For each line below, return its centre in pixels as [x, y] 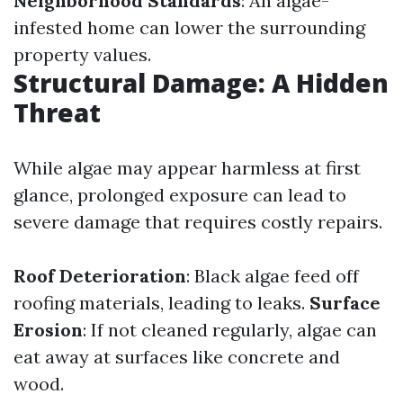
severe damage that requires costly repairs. [198, 222]
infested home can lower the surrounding [189, 27]
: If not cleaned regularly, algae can [230, 330]
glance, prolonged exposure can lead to [180, 195]
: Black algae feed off [273, 276]
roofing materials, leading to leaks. [161, 303]
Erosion [48, 330]
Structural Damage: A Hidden [201, 83]
